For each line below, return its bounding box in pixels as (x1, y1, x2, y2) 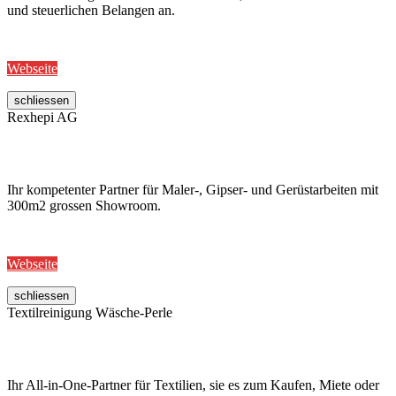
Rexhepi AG (7, 110, 78, 126)
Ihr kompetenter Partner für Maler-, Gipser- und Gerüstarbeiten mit (7, 182, 378, 198)
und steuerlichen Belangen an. (7, 3, 175, 19)
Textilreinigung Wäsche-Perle (7, 305, 172, 321)
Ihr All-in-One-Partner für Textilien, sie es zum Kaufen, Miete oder (7, 377, 379, 393)
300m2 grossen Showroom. (7, 198, 161, 214)
